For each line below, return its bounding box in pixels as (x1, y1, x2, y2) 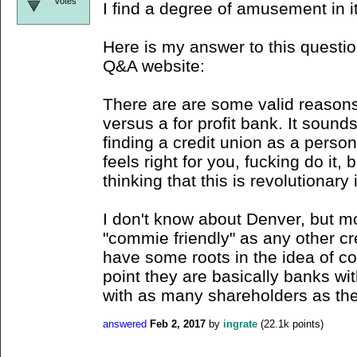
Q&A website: (103, 56, 205, 75)
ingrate (223, 317, 257, 330)
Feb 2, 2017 (150, 317, 206, 330)
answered (103, 317, 147, 330)
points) (289, 317, 324, 330)
